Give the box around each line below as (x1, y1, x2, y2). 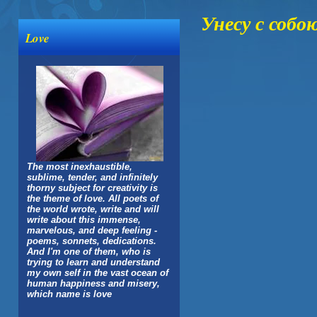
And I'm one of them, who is (27, 246, 151, 257)
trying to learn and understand (27, 257, 160, 267)
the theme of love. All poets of (27, 193, 158, 204)
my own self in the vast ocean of (27, 267, 168, 278)
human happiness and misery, (27, 278, 160, 289)
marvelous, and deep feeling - (27, 225, 157, 236)
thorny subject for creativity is (27, 183, 158, 193)
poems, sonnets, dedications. (27, 236, 156, 246)
